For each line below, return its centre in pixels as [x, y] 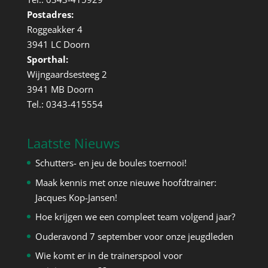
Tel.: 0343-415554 [65, 104]
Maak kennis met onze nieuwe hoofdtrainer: [126, 182]
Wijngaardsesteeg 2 [67, 74]
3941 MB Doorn [60, 89]
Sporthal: [47, 60]
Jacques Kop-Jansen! [76, 197]
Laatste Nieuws [73, 143]
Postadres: [50, 15]
